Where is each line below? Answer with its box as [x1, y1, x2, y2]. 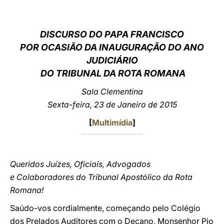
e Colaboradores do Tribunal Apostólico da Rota [10, 172, 192, 182]
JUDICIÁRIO [86, 55, 138, 65]
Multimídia [91, 117, 132, 127]
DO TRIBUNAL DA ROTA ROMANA [38, 68, 185, 78]
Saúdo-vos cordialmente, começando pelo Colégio [10, 203, 200, 213]
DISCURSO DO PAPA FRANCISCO [40, 29, 184, 39]
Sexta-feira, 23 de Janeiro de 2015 [47, 99, 177, 109]
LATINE [158, 12, 184, 21]
